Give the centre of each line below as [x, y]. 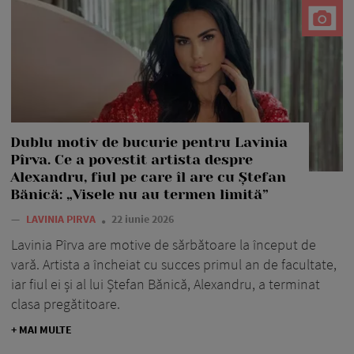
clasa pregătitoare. [66, 303]
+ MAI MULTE [41, 329]
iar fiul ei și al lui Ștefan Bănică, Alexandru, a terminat [166, 284]
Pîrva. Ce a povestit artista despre [132, 159]
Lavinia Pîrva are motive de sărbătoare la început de [164, 244]
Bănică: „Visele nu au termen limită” [139, 194]
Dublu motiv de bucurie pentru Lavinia [149, 142]
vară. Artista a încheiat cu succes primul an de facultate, [174, 264]
